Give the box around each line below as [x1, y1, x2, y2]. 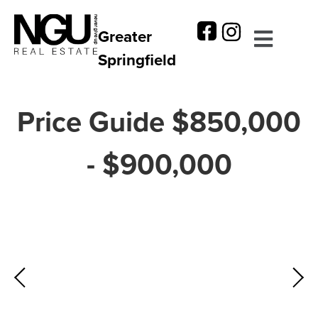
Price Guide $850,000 [17, 101, 301, 142]
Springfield [98, 48, 177, 71]
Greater [98, 25, 153, 48]
